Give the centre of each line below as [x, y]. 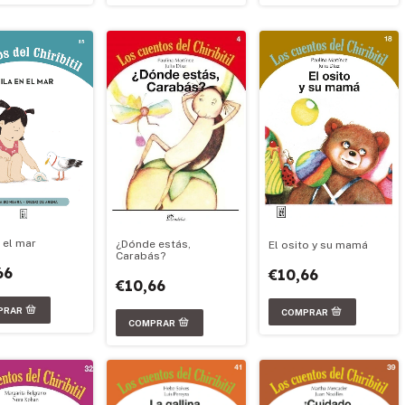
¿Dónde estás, [153, 244]
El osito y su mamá [318, 245]
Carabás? [141, 255]
